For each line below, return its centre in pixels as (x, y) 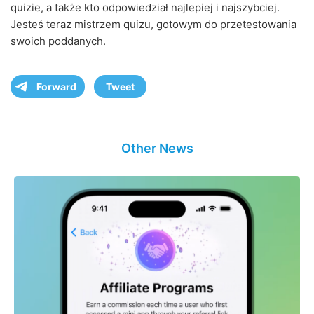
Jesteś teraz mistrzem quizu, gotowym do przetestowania (153, 25)
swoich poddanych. (58, 41)
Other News (157, 149)
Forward (56, 87)
